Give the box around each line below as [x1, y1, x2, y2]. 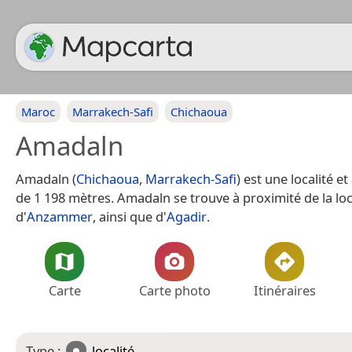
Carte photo [138, 281, 211, 299]
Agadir [167, 207, 207, 225]
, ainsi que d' [93, 207, 167, 225]
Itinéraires [253, 281, 316, 299]
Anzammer [27, 207, 93, 225]
